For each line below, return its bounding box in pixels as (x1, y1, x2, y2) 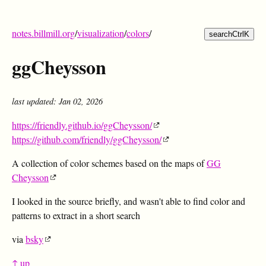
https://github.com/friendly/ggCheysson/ (12, 132, 161, 145)
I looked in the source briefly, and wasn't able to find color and (12, 194, 245, 207)
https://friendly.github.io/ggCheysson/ (12, 118, 152, 131)
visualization (77, 27, 124, 39)
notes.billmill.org (12, 27, 75, 39)
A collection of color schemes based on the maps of (12, 156, 207, 169)
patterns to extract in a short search (12, 208, 140, 221)
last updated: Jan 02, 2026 (12, 95, 103, 107)
